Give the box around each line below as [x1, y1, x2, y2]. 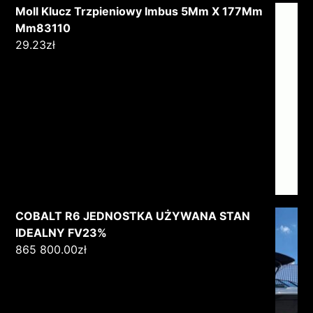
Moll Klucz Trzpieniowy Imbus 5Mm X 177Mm [15, 3, 263, 18]
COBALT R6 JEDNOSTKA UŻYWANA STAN [15, 208, 251, 223]
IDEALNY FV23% [15, 225, 108, 240]
